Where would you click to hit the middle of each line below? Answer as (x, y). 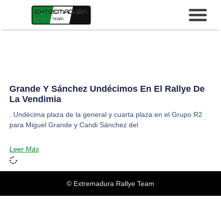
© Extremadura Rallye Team (110, 183)
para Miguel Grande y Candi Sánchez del (74, 125)
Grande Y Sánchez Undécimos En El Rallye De (107, 89)
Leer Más (24, 149)
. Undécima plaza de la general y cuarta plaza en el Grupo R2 (106, 114)
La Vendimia (35, 99)
